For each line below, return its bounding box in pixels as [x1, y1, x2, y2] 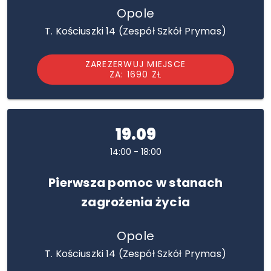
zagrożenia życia [81, 194, 190, 211]
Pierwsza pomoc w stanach [48, 174, 223, 191]
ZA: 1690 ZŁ [109, 68, 162, 80]
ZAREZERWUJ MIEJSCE [85, 58, 186, 70]
